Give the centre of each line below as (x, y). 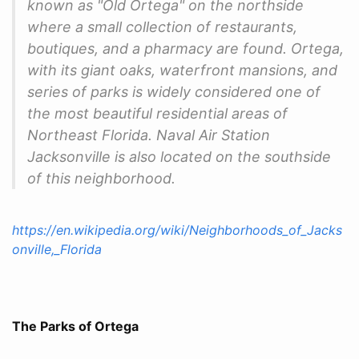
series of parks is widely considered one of (174, 91)
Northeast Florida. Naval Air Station (149, 135)
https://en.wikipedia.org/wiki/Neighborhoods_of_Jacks (177, 230)
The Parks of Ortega (75, 326)
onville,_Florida (57, 249)
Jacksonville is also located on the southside (179, 156)
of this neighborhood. (101, 178)
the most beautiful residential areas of (157, 113)
